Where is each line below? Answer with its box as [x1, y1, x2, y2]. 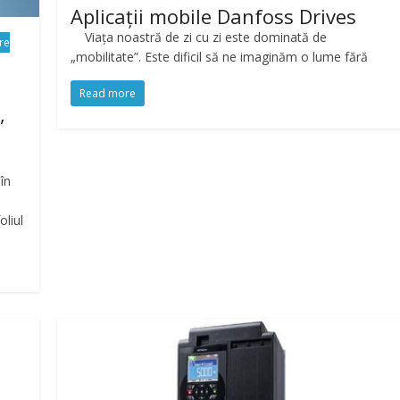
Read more [79, 85, 137, 101]
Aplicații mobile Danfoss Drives [71, 2, 357, 29]
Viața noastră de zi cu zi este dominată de [71, 28, 328, 46]
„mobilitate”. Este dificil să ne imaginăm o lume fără [71, 47, 369, 65]
